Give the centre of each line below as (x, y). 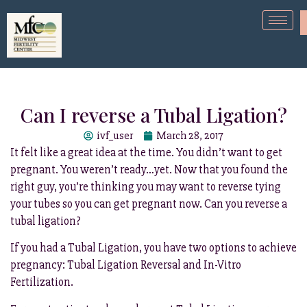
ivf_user (115, 136)
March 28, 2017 (190, 136)
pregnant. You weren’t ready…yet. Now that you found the (149, 170)
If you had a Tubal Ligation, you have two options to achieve (153, 248)
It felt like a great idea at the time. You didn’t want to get (146, 152)
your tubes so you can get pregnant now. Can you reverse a (149, 204)
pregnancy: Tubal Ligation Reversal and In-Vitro (126, 265)
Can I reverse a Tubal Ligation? (153, 115)
